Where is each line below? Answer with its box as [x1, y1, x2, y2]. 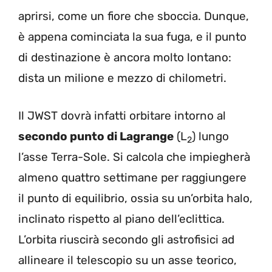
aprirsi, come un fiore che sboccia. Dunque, [18, 8, 249, 23]
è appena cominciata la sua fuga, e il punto [18, 29, 246, 44]
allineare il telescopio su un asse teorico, [18, 253, 237, 268]
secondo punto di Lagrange [18, 129, 174, 144]
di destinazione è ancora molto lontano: [18, 50, 231, 64]
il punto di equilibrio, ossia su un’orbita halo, [18, 191, 253, 206]
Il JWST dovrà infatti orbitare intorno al [18, 109, 226, 123]
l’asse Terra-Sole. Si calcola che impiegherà [18, 150, 250, 165]
